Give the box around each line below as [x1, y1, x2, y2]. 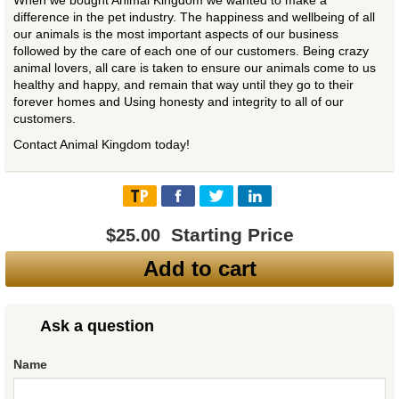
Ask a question [40, 317, 154, 336]
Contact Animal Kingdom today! [13, 137, 190, 152]
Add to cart [142, 256, 256, 281]
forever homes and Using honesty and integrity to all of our [13, 94, 344, 110]
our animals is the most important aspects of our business [13, 27, 338, 42]
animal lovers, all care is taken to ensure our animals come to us [13, 61, 376, 76]
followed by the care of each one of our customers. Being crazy [13, 44, 369, 59]
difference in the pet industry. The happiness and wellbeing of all [13, 10, 375, 25]
